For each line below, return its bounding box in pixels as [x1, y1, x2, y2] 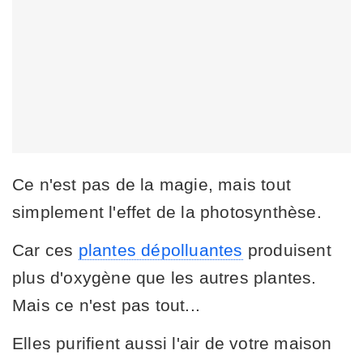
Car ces [12, 240, 79, 259]
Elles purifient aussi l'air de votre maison [12, 333, 332, 352]
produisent [242, 240, 331, 259]
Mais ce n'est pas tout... [12, 295, 200, 314]
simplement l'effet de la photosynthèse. [12, 202, 322, 221]
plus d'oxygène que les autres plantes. [12, 267, 317, 287]
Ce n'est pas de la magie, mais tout [12, 174, 292, 194]
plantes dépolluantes [78, 240, 243, 259]
